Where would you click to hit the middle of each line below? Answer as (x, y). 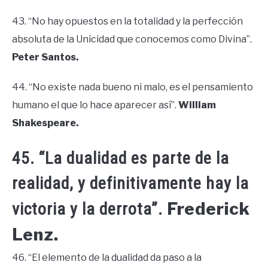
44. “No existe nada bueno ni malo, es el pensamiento (133, 87)
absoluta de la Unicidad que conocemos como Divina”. (132, 39)
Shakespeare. (45, 123)
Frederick (208, 209)
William (197, 105)
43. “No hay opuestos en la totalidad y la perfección (127, 21)
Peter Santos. (45, 57)
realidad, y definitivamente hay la (130, 183)
